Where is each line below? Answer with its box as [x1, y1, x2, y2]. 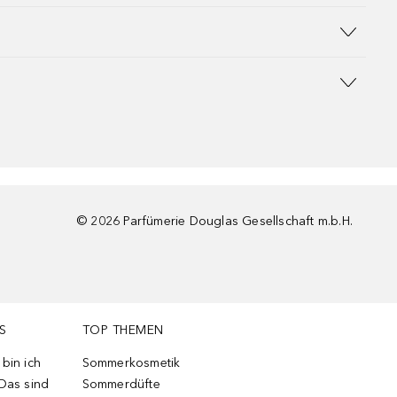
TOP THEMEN [82, 323, 164, 338]
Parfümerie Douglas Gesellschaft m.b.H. [123, 214, 353, 229]
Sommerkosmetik [82, 355, 181, 370]
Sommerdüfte [82, 377, 160, 392]
